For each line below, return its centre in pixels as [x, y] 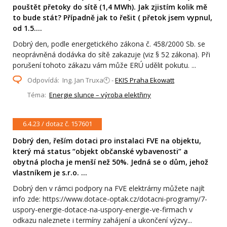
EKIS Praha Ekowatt [145, 80]
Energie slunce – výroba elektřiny [100, 94]
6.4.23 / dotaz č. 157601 [57, 124]
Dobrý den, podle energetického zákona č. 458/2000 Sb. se [109, 44]
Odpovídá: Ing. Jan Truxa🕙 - [71, 80]
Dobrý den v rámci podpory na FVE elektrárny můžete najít [109, 188]
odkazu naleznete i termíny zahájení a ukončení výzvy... [102, 220]
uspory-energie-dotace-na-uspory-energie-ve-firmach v [103, 209]
